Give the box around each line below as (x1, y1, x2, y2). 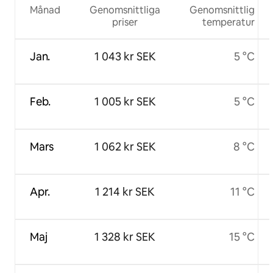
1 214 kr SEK (95, 184, 155, 199)
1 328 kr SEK (94, 229, 155, 244)
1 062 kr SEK (94, 139, 156, 154)
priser (112, 15, 138, 29)
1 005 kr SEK (94, 94, 156, 108)
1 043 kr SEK (94, 49, 156, 63)
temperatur (202, 15, 255, 29)
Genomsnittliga (90, 3, 160, 16)
